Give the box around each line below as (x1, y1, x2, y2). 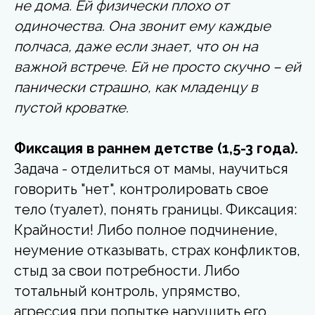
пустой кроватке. (14, 98, 129, 116)
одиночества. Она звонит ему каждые (14, 17, 271, 34)
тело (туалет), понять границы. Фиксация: (14, 200, 297, 218)
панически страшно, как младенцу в (14, 78, 258, 96)
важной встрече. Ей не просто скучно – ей (14, 58, 301, 75)
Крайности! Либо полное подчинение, (14, 221, 278, 238)
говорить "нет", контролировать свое (14, 180, 269, 198)
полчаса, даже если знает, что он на (14, 37, 258, 55)
